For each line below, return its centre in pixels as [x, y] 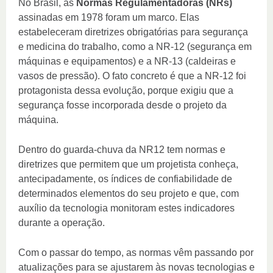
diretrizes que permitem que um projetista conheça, [128, 165]
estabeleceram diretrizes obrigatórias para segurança [133, 32]
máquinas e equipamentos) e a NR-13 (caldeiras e [127, 62]
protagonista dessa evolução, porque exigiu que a [126, 91]
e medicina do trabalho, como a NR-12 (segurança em [135, 47]
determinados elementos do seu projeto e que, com [129, 194]
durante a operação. [62, 223]
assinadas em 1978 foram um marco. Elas [109, 18]
